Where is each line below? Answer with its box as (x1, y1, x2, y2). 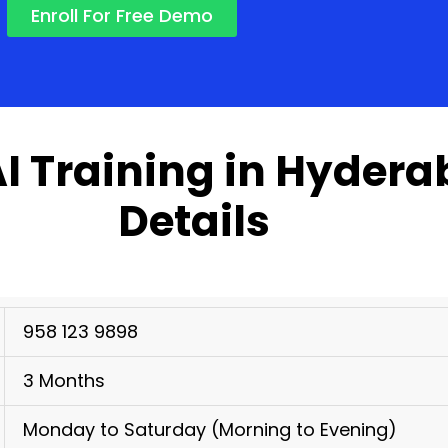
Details (118, 192, 270, 251)
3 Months (23, 368, 105, 393)
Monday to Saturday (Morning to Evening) (23, 417, 397, 442)
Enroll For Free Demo (31, 3, 213, 28)
